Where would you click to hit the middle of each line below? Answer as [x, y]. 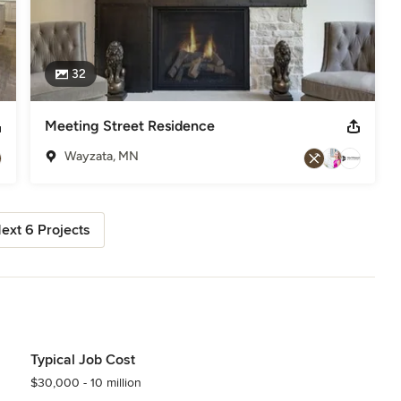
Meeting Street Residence [129, 125]
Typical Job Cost [82, 359]
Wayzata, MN [101, 156]
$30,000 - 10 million [85, 382]
